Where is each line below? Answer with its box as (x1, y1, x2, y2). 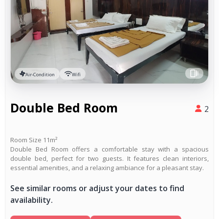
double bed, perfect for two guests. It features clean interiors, (10, 153, 209, 163)
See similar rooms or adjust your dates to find (10, 182, 184, 194)
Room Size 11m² (10, 135, 57, 144)
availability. (10, 194, 53, 205)
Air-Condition (25, 71, 55, 78)
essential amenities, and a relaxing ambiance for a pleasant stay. (10, 163, 204, 172)
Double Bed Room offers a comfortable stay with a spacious (10, 144, 209, 153)
